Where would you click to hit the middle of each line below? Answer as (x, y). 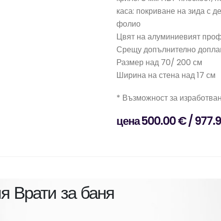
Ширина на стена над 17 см (166, 75)
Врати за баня (64, 193)
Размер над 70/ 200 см (159, 62)
